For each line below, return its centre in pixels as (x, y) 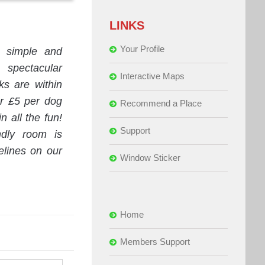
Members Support (155, 241)
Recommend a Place (161, 103)
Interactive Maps (152, 76)
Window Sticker (150, 157)
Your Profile (142, 49)
